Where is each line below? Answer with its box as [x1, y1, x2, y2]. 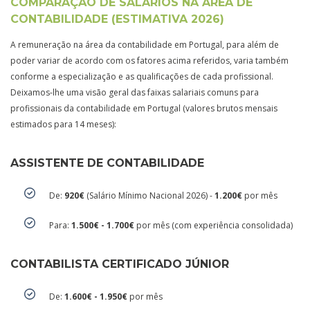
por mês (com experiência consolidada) [134, 219, 293, 231]
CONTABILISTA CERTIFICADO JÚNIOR [10, 257, 229, 271]
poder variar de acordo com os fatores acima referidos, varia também [10, 54, 289, 66]
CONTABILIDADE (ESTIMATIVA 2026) [10, 12, 224, 26]
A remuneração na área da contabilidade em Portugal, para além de [10, 38, 279, 51]
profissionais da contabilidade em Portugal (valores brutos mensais [10, 102, 277, 114]
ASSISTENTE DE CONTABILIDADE [10, 156, 204, 170]
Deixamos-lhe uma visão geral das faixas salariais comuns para [10, 86, 259, 98]
